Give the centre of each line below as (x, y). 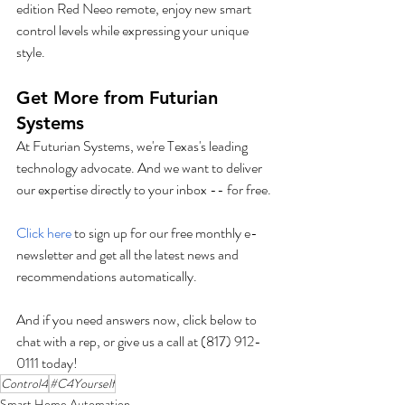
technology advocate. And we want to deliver (141, 167)
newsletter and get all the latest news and (129, 254)
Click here (44, 232)
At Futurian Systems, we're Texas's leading (133, 146)
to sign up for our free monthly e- (165, 232)
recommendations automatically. (107, 276)
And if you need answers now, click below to (138, 319)
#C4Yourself (82, 383)
